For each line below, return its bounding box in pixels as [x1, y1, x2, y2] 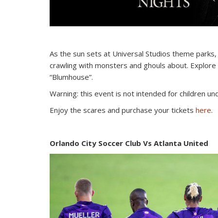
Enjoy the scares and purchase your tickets [50, 105, 196, 115]
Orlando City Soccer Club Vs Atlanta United [50, 138, 208, 148]
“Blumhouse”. [50, 72, 95, 82]
